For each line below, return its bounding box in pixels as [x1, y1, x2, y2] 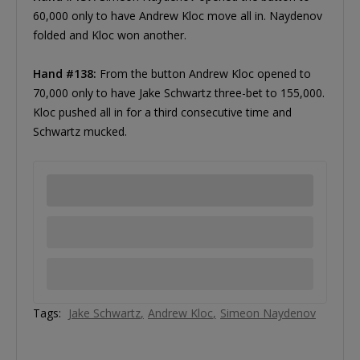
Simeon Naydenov [220, 305, 316, 321]
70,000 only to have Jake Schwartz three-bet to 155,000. [33, 85, 325, 101]
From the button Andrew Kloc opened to [96, 66, 311, 82]
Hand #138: [33, 66, 96, 82]
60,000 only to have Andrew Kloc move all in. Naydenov [33, 8, 322, 24]
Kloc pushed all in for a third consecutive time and [33, 104, 292, 121]
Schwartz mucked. [33, 124, 127, 140]
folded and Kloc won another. [33, 27, 186, 43]
